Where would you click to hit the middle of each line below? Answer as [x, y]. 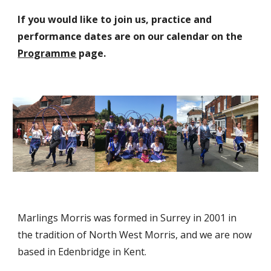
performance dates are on [83, 37]
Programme [47, 54]
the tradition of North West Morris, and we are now [135, 235]
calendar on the [204, 37]
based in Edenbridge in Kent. [82, 252]
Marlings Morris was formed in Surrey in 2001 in [127, 218]
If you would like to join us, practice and [115, 20]
